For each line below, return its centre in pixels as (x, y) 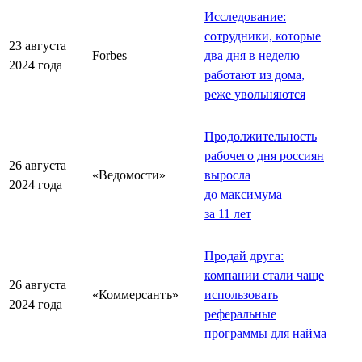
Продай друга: (244, 255)
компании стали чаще (264, 275)
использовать (241, 294)
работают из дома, (255, 74)
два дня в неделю (252, 55)
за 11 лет (228, 213)
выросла (227, 175)
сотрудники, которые (263, 36)
